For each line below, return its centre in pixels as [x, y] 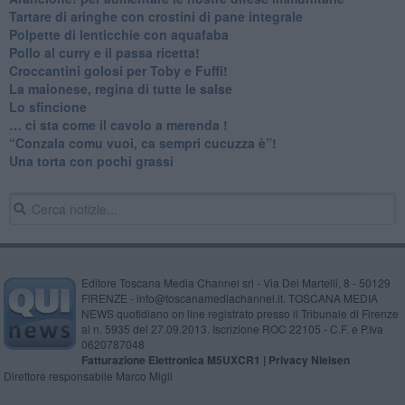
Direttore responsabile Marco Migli [88, 375]
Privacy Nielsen [309, 359]
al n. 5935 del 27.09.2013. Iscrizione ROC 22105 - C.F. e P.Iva [232, 328]
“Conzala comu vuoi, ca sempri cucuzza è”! [142, 142]
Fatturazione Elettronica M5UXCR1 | [174, 359]
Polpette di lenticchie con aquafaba [118, 34]
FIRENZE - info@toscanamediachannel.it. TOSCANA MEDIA [229, 297]
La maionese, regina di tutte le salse [120, 88]
